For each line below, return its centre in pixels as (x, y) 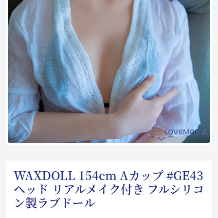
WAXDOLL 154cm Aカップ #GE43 (109, 175)
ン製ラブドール (54, 202)
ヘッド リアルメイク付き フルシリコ (109, 189)
